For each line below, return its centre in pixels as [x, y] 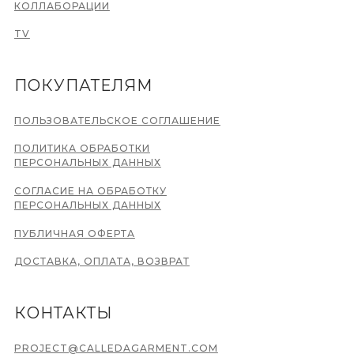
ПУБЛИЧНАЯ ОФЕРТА [74, 233]
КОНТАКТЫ [63, 313]
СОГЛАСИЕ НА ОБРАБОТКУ [90, 190]
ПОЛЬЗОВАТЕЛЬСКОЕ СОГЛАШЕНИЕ [117, 120]
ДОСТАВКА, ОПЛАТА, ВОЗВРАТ [102, 261]
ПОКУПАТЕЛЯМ [83, 85]
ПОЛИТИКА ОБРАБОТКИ [82, 148]
